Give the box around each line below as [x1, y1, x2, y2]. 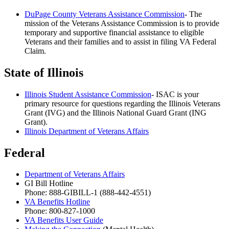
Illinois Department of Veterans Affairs [25, 126, 149, 135]
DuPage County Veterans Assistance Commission [25, 9, 185, 18]
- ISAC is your [151, 89, 199, 99]
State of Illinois [4, 65, 83, 79]
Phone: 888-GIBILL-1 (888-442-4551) [25, 188, 151, 197]
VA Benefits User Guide [25, 216, 103, 225]
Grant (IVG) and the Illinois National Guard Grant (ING [25, 108, 207, 117]
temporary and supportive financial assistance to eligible [25, 28, 204, 37]
